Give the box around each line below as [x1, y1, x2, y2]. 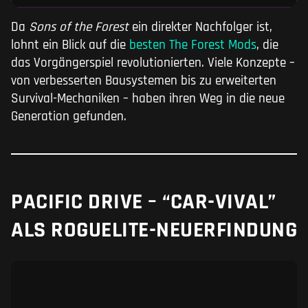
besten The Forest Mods [126, 36, 256, 54]
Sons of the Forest [29, 19, 129, 36]
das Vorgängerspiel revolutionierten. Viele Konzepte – [11, 54, 295, 72]
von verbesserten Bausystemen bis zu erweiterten [11, 72, 276, 90]
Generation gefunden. [11, 108, 126, 126]
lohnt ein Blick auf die [11, 36, 126, 54]
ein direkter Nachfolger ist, [129, 19, 272, 36]
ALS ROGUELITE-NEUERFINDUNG [11, 216, 297, 245]
